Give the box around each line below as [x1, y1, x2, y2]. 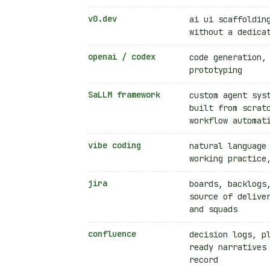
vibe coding [88, 139, 141, 151]
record [189, 254, 218, 265]
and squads [189, 203, 237, 215]
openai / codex [88, 51, 155, 62]
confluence [88, 228, 136, 239]
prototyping [189, 64, 242, 75]
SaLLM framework [88, 89, 160, 100]
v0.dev [88, 13, 117, 24]
